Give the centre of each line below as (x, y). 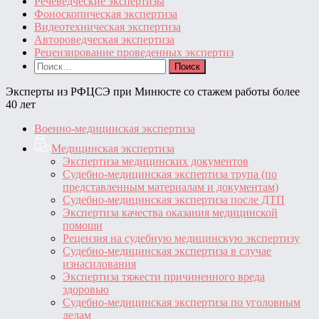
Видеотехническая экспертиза (108, 26)
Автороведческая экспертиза (104, 39)
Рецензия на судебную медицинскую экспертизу (181, 238)
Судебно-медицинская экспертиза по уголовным (182, 302)
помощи (83, 225)
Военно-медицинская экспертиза (115, 128)
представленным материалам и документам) (171, 187)
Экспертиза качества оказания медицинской (170, 212)
